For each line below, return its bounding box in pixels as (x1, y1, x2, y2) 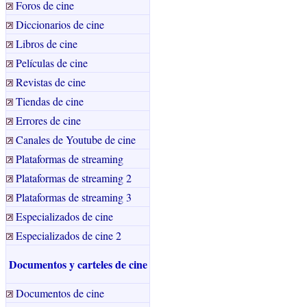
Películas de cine (16, 56, 88, 70)
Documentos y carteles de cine (8, 256, 147, 272)
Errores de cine (16, 113, 81, 127)
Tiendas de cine (16, 94, 84, 108)
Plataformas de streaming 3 (16, 190, 132, 204)
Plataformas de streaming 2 (16, 171, 132, 185)
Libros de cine (16, 36, 77, 51)
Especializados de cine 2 (16, 228, 121, 243)
